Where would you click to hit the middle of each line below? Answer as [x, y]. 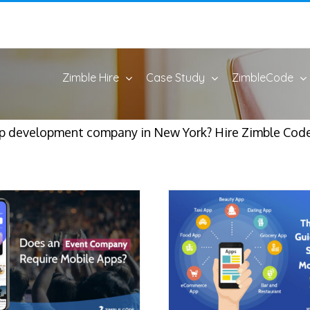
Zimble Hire [91, 77]
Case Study [175, 77]
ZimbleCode [263, 77]
